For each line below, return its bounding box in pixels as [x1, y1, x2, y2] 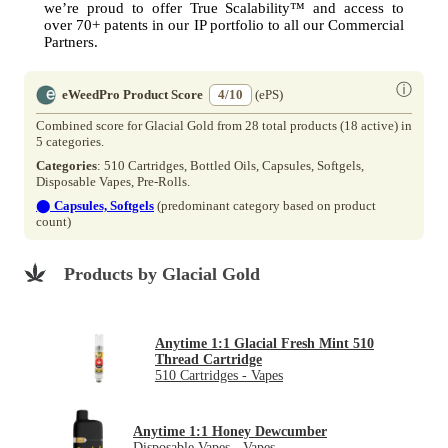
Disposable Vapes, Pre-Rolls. [36, 174, 190, 190]
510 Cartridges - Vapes [155, 368, 283, 384]
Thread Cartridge [155, 352, 262, 368]
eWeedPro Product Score [62, 87, 203, 102]
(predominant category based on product [154, 198, 376, 214]
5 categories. [36, 134, 104, 150]
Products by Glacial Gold [64, 264, 260, 285]
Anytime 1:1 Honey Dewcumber [133, 424, 327, 440]
